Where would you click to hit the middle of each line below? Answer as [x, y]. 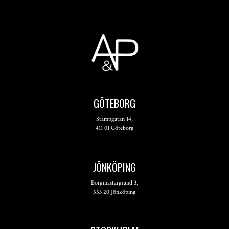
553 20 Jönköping [114, 192]
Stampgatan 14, [114, 119]
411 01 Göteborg [114, 128]
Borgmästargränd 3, [114, 183]
